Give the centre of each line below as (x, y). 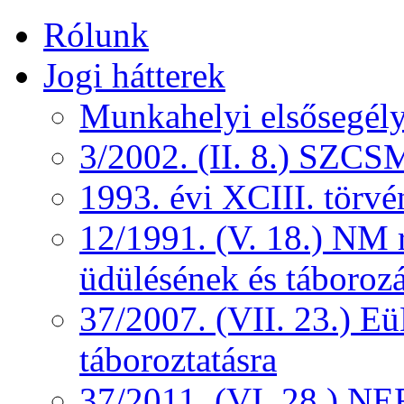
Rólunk (96, 35)
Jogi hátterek (134, 75)
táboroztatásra (178, 359)
